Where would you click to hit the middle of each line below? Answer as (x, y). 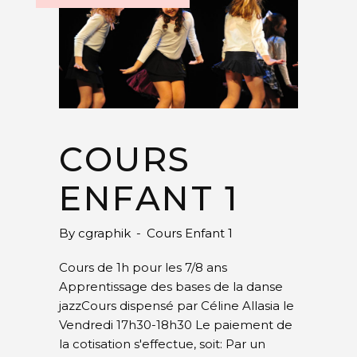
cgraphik (106, 233)
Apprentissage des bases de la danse (171, 286)
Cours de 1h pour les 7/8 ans (143, 267)
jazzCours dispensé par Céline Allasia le (177, 305)
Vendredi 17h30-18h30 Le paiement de (176, 324)
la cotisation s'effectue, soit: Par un (162, 343)
